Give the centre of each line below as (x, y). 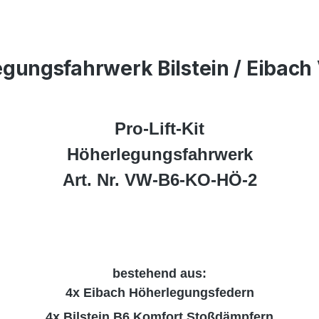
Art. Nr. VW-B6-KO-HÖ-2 (159, 180)
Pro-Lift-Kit (159, 129)
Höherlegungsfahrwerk (159, 154)
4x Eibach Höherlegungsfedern (159, 293)
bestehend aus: (159, 273)
